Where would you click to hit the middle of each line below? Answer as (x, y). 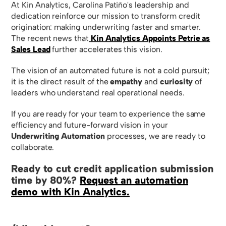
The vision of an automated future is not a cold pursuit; (110, 70)
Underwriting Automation (58, 136)
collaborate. (33, 147)
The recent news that (50, 38)
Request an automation (134, 180)
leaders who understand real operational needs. (98, 92)
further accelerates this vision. (106, 49)
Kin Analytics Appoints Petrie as (150, 38)
